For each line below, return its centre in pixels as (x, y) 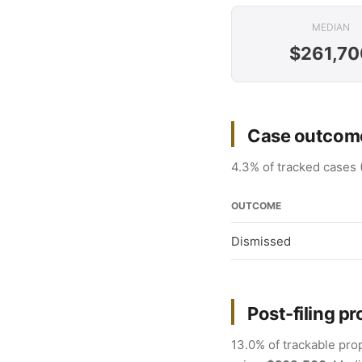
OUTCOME (256, 206)
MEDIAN (330, 27)
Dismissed (261, 241)
